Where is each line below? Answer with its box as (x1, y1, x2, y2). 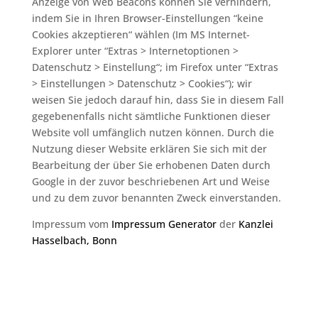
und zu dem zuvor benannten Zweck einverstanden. (31, 191, 281, 204)
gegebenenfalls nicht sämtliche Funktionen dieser (31, 109, 270, 123)
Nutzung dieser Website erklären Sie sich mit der (31, 142, 267, 155)
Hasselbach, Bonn (31, 234, 117, 247)
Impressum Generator (111, 217, 216, 231)
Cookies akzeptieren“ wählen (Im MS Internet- (31, 28, 250, 41)
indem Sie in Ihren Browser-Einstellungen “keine (31, 11, 263, 25)
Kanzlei (238, 217, 273, 231)
